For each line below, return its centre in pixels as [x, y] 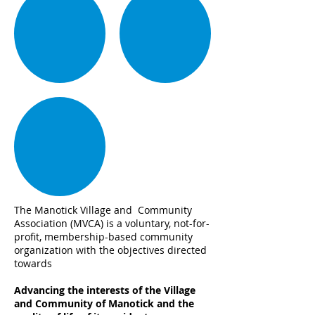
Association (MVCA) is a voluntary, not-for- [112, 223]
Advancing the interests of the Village [105, 290]
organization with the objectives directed [110, 250]
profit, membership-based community [103, 237]
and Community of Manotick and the [104, 303]
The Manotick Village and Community [103, 210]
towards [33, 263]
